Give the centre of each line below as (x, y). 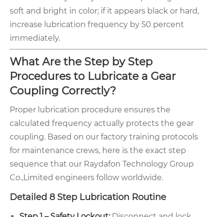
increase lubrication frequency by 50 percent (97, 25)
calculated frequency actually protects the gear (102, 124)
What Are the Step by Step (81, 62)
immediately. (35, 38)
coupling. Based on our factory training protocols (104, 137)
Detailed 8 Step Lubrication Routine (88, 197)
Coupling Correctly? (63, 91)
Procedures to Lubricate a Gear (93, 77)
